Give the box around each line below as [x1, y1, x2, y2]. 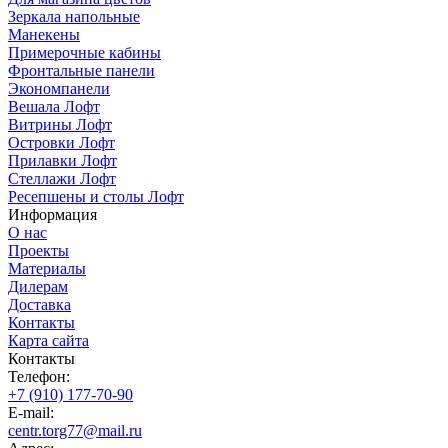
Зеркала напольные [8, 8, 140, 26]
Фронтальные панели [8, 62, 155, 80]
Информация [8, 206, 97, 224]
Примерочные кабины [8, 44, 161, 62]
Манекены [8, 26, 80, 44]
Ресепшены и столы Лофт [8, 188, 184, 206]
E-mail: [8, 404, 54, 422]
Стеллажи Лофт [8, 170, 116, 188]
